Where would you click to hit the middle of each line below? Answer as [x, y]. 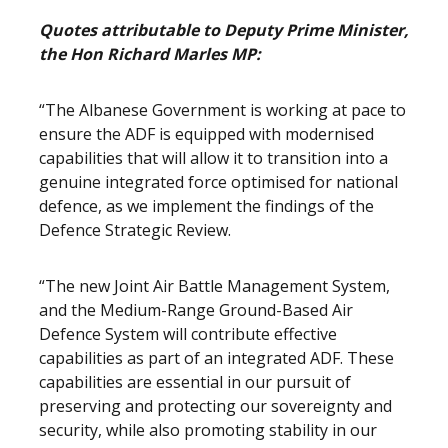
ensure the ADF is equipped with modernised [206, 134]
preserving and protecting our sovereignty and [215, 406]
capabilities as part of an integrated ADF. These [216, 358]
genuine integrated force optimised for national [218, 182]
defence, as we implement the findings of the [206, 206]
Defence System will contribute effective [188, 334]
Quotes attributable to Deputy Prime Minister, [224, 30]
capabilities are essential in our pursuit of [195, 382]
